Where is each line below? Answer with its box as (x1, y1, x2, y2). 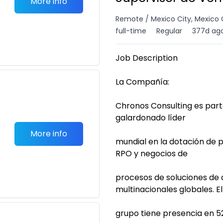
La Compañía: (115, 76, 169, 88)
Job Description (115, 52, 178, 64)
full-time (115, 26, 146, 36)
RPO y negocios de (115, 148, 188, 159)
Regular (156, 26, 182, 36)
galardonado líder (115, 112, 186, 123)
